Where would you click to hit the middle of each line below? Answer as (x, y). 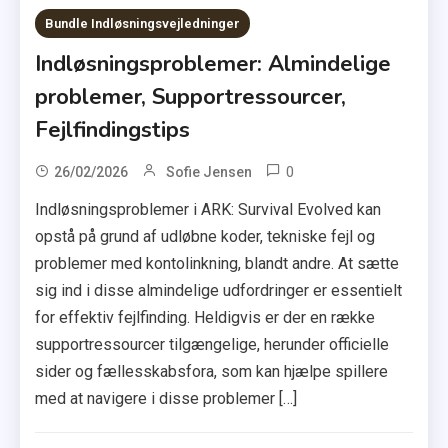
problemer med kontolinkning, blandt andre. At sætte (217, 264)
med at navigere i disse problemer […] (166, 399)
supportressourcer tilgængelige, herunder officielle (212, 345)
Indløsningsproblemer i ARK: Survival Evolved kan (208, 210)
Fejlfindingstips (113, 130)
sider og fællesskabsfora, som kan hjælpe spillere (212, 372)
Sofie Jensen (209, 172)
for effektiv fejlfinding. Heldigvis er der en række (205, 318)
